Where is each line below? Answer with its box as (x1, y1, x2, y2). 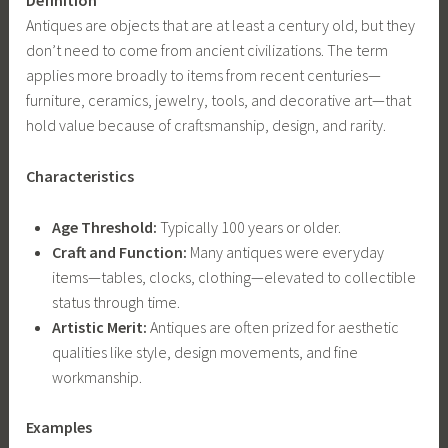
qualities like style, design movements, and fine (51, 341, 358, 362)
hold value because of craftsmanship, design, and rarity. (26, 115, 387, 136)
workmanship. (51, 366, 142, 387)
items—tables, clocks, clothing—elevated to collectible (51, 266, 416, 287)
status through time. (51, 291, 180, 312)
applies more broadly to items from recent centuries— (26, 65, 382, 86)
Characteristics (26, 166, 135, 187)
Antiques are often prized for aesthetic (146, 316, 399, 337)
